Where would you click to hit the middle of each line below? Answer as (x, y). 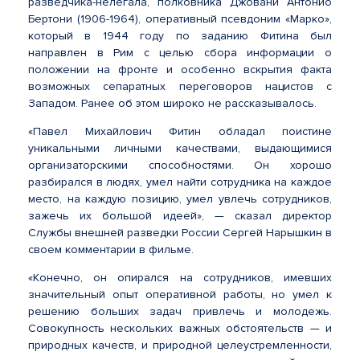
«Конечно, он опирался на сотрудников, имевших (180, 278)
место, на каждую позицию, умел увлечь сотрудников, (180, 199)
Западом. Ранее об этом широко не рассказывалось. (172, 103)
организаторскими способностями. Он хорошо (180, 165)
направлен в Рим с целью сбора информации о (180, 53)
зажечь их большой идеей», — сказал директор (180, 216)
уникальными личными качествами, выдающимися (180, 148)
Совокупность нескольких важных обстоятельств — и (180, 328)
